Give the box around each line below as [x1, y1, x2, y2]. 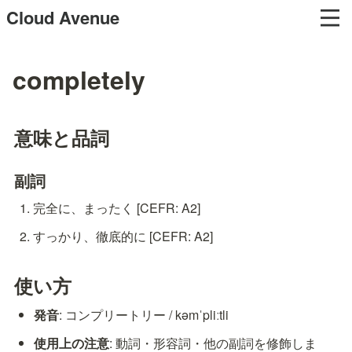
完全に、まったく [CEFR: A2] [32, 199, 200, 217]
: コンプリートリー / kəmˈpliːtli [59, 306, 229, 324]
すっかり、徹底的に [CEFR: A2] [32, 227, 213, 245]
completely [13, 61, 145, 97]
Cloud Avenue [6, 5, 119, 30]
